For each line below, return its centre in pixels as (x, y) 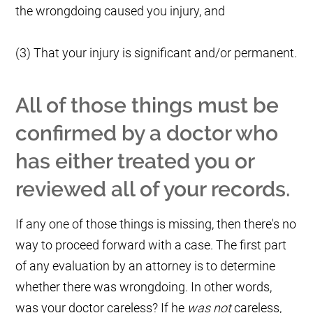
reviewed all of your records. (153, 189)
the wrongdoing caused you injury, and (122, 11)
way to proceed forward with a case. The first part (151, 245)
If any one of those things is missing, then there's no (156, 224)
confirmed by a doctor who (147, 133)
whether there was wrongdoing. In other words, (144, 287)
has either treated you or (135, 161)
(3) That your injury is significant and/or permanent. (156, 53)
